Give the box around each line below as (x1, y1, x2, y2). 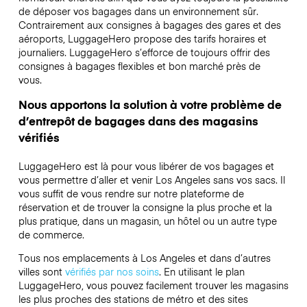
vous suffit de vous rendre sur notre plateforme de (18, 186, 244, 200)
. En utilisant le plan (158, 265, 245, 279)
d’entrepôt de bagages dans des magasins (18, 112, 258, 129)
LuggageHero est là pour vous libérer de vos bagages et (18, 158, 274, 173)
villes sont (18, 265, 65, 279)
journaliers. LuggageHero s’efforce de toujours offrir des (18, 45, 270, 59)
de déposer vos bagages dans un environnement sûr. (18, 3, 258, 18)
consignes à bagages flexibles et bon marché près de (18, 58, 260, 73)
